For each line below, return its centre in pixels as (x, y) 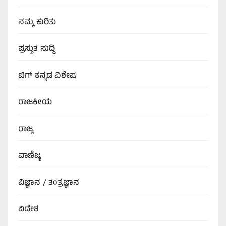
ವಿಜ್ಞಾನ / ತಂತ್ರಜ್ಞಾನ (49, 183)
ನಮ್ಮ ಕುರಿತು (37, 23)
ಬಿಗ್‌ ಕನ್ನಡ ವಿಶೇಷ (47, 76)
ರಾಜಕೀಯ (35, 103)
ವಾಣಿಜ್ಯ (30, 157)
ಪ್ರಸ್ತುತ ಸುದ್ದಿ (37, 50)
